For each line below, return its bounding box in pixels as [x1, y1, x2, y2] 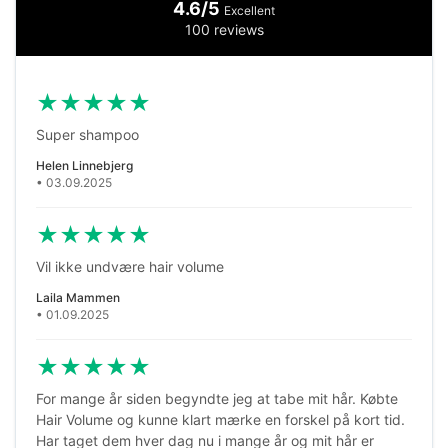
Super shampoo [36, 126, 139, 144]
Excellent [224, 3, 275, 19]
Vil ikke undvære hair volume [36, 258, 224, 276]
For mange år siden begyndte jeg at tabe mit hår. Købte [36, 390, 398, 408]
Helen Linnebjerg [36, 158, 133, 174]
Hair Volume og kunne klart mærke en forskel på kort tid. [36, 411, 405, 429]
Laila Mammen [36, 290, 120, 306]
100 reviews [184, 21, 264, 39]
